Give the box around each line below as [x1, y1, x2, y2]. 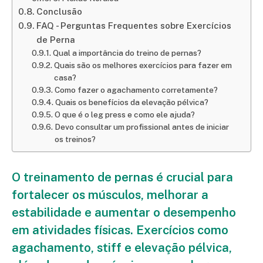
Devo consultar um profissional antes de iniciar [54, 122, 229, 131]
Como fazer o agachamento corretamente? [54, 85, 218, 95]
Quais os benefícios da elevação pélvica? [55, 97, 208, 107]
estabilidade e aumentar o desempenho [12, 204, 236, 220]
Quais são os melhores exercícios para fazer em [53, 60, 232, 70]
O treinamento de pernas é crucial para [12, 169, 233, 184]
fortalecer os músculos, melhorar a [12, 187, 208, 202]
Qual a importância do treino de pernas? [52, 48, 201, 58]
